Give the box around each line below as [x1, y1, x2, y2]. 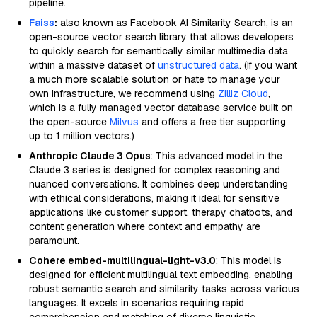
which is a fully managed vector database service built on [29, 101, 293, 114]
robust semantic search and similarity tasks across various [29, 282, 299, 295]
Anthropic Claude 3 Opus [29, 149, 151, 162]
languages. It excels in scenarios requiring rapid [29, 296, 244, 309]
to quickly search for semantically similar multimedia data [29, 45, 288, 57]
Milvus [110, 115, 139, 128]
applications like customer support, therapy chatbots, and [29, 206, 292, 219]
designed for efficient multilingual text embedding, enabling [29, 268, 292, 281]
